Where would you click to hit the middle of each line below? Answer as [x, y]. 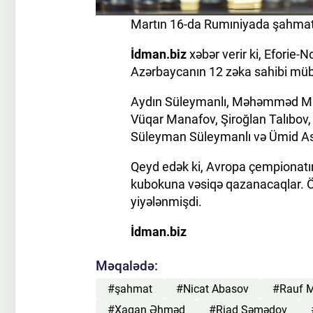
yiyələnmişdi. [166, 202]
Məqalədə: [127, 266]
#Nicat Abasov [212, 289]
